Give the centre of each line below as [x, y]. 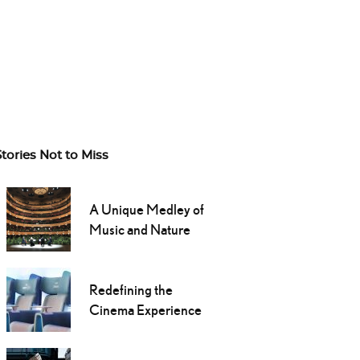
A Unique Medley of [146, 210]
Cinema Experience [145, 310]
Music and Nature [139, 230]
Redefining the [131, 290]
